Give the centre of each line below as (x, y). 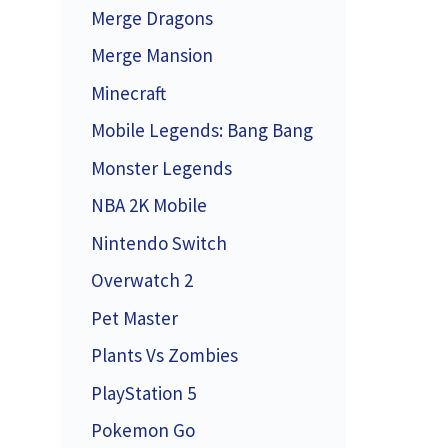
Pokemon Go (143, 430)
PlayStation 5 (143, 392)
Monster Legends (161, 167)
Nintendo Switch (159, 242)
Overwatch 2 (142, 280)
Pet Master (134, 317)
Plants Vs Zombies (164, 355)
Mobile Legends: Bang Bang (202, 130)
